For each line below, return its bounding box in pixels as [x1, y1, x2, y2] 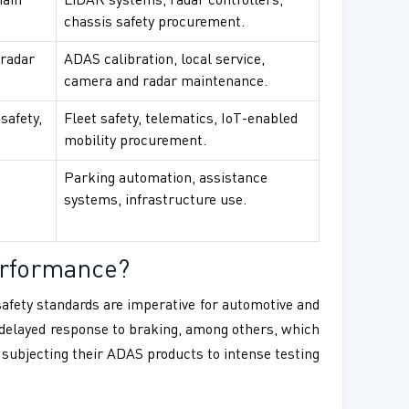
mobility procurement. [64, 134, 206, 150]
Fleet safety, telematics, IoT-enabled [64, 112, 298, 128]
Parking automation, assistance [64, 172, 267, 187]
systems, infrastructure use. [64, 194, 246, 209]
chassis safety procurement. [64, 16, 245, 31]
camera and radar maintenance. [64, 75, 267, 90]
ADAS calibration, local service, [64, 53, 265, 68]
